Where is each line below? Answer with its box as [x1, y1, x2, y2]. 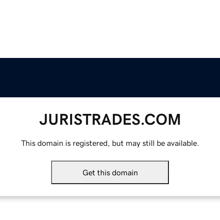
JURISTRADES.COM [39, 111, 181, 128]
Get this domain [82, 168, 138, 177]
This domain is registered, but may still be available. [21, 139, 199, 147]
